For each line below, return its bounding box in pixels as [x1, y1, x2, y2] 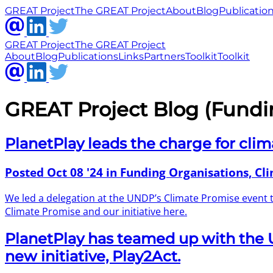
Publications [58, 51, 118, 62]
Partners [144, 51, 185, 62]
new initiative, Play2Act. [5, 247, 180, 266]
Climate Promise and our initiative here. [5, 204, 187, 218]
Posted [5, 164, 47, 180]
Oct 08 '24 [47, 164, 103, 180]
